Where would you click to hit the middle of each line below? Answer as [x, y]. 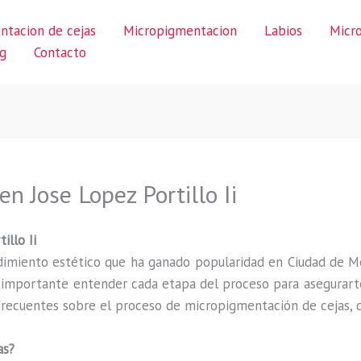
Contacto [60, 52]
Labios [283, 30]
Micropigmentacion [180, 30]
